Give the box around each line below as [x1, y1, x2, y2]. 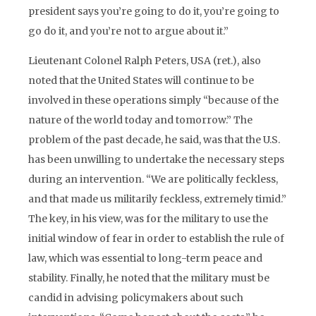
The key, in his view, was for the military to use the [28, 212, 268, 225]
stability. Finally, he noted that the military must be [28, 272, 269, 284]
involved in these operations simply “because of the [28, 94, 279, 107]
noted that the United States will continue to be [28, 74, 254, 87]
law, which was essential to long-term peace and [28, 252, 262, 265]
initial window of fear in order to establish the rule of [28, 232, 284, 245]
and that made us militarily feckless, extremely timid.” [28, 193, 286, 205]
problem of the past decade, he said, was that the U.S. [28, 133, 280, 146]
